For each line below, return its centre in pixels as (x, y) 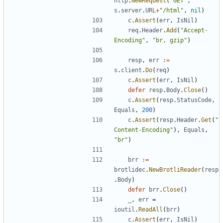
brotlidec (130, 170)
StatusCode (194, 100)
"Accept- (194, 31)
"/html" (171, 11)
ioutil (124, 210)
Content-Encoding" (144, 130)
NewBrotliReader (175, 170)
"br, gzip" (170, 41)
